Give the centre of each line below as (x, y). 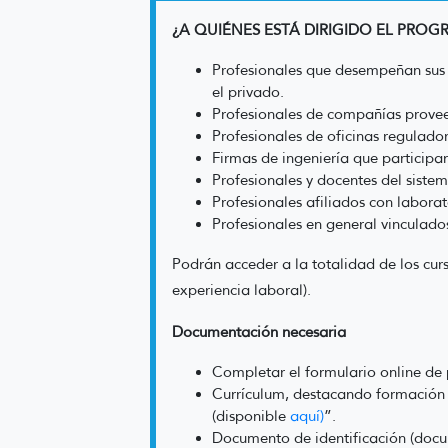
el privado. (248, 92)
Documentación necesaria (259, 332)
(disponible (251, 416)
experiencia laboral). (241, 290)
